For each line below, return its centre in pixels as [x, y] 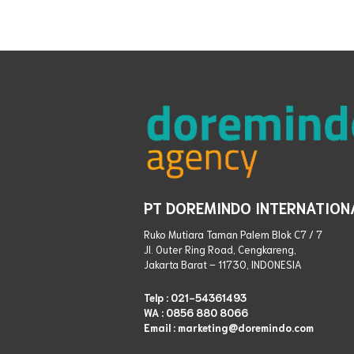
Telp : [157, 297]
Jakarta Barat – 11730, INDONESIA [223, 265]
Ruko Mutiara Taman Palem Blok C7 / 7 [233, 235]
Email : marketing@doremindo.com [229, 327]
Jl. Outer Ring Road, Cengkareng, [220, 250]
